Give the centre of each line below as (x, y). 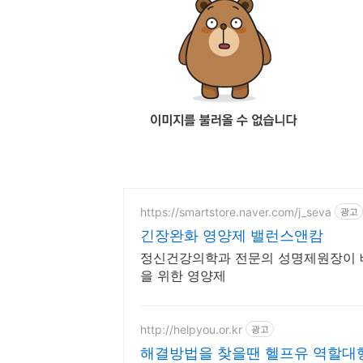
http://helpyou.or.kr (191, 329)
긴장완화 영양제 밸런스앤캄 (232, 235)
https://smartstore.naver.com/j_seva (236, 211)
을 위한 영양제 (183, 275)
